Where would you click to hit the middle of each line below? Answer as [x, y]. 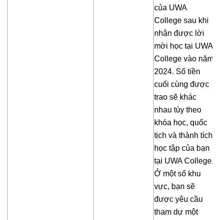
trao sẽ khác [175, 97]
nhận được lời [179, 33]
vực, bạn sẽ [175, 187]
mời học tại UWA [183, 46]
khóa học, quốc [181, 123]
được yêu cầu [179, 199]
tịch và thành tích [183, 136]
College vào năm [184, 59]
